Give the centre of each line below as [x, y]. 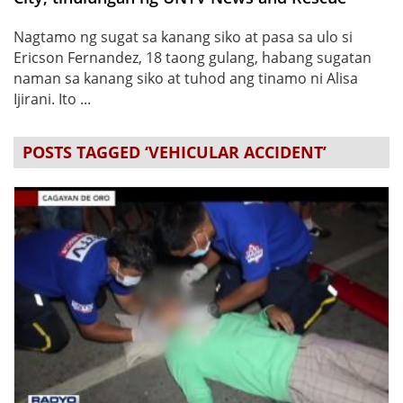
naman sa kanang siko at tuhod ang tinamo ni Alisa [186, 78]
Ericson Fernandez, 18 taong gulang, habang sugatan [193, 57]
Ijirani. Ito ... [52, 99]
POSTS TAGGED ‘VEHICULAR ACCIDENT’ [175, 152]
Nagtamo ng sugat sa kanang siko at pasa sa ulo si [183, 36]
